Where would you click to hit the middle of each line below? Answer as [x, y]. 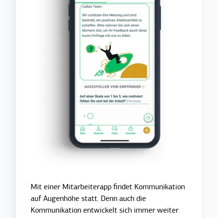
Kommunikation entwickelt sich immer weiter [105, 210]
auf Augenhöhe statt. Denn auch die [89, 198]
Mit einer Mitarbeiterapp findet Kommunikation [108, 187]
